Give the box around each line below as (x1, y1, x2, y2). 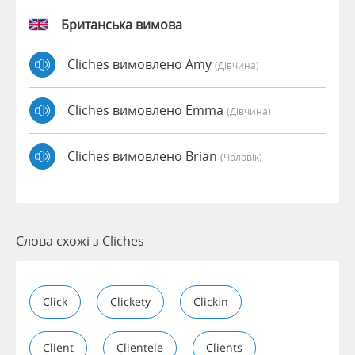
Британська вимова (61, 15, 182, 33)
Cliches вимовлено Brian (67, 147, 220, 166)
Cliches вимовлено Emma (67, 101, 227, 120)
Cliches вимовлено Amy (67, 55, 215, 74)
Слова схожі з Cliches (16, 231, 144, 250)
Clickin (193, 293, 228, 309)
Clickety (110, 293, 151, 309)
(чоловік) (220, 151, 262, 164)
